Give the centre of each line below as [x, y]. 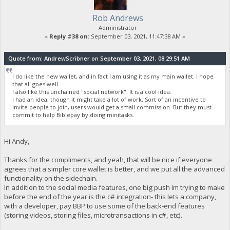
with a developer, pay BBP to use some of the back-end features [104, 206]
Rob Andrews [118, 18]
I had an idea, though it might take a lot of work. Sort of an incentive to [109, 100]
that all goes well [35, 84]
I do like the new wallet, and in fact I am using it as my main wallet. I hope [113, 76]
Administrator [118, 27]
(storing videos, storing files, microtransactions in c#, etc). [93, 215]
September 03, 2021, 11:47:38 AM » [137, 36]
